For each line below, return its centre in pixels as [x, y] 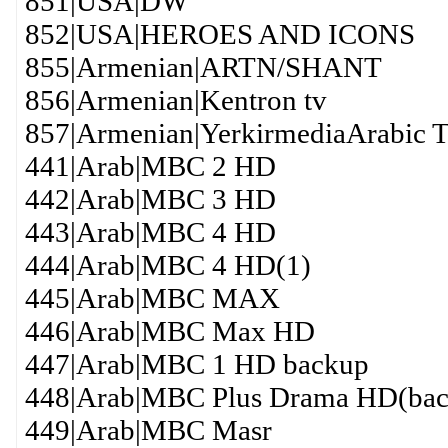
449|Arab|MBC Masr [148, 430]
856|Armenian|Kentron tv [175, 100]
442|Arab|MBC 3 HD [150, 199]
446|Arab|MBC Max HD [169, 331]
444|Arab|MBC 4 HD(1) [167, 265]
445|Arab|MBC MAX [152, 298]
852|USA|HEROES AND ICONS [219, 34]
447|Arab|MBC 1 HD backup [196, 364]
